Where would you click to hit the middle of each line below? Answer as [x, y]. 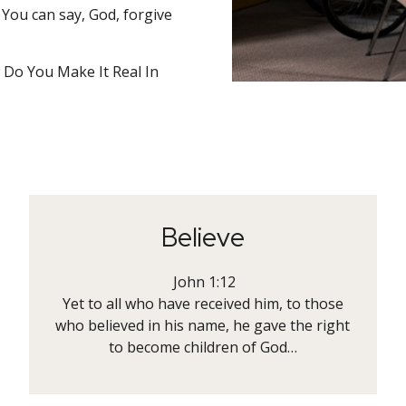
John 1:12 [203, 282]
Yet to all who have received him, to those [203, 304]
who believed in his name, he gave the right [203, 325]
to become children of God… [203, 347]
